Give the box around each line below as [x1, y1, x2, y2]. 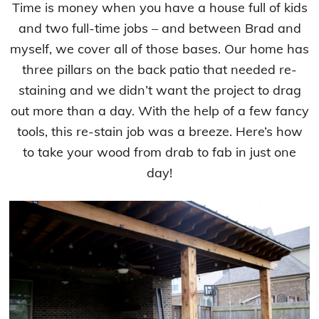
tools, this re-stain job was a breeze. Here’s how [16, 123, 303, 140]
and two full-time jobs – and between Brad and [18, 20, 301, 37]
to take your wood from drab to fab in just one [23, 144, 296, 161]
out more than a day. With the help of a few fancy [10, 103, 309, 120]
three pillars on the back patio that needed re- [22, 61, 297, 78]
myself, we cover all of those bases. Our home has [10, 41, 309, 58]
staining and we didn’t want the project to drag [18, 82, 301, 99]
